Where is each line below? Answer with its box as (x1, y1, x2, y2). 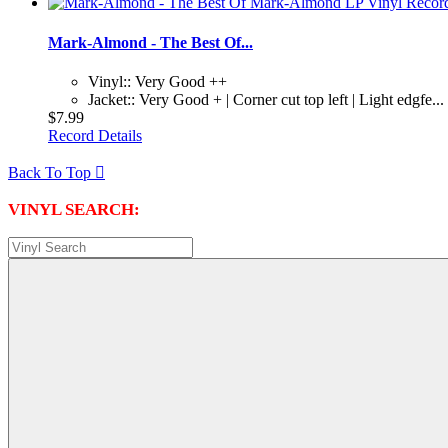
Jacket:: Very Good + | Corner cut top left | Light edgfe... (88, 90, 444, 108)
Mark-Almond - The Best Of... (48, 33, 253, 51)
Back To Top (8, 163, 95, 181)
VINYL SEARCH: (8, 199, 140, 219)
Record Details (48, 126, 142, 144)
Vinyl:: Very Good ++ (88, 72, 227, 90)
